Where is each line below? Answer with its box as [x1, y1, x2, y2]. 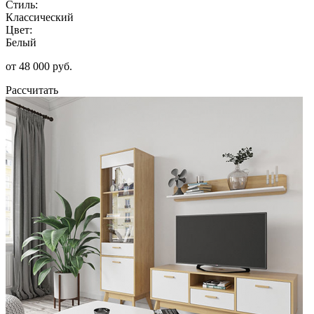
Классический [6, 11, 74, 23]
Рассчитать [6, 83, 58, 96]
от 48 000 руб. [6, 60, 72, 72]
